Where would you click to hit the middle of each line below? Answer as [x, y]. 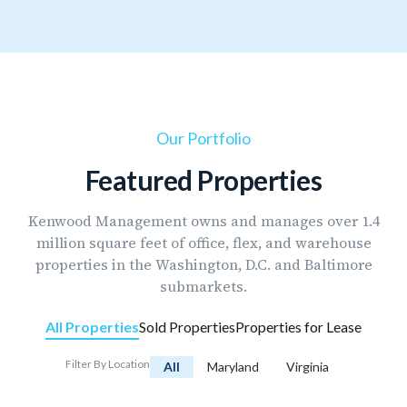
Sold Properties [187, 327]
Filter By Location [107, 364]
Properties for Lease [298, 327]
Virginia [307, 367]
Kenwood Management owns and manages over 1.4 [203, 221]
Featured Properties [203, 180]
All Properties [92, 327]
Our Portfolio [203, 139]
